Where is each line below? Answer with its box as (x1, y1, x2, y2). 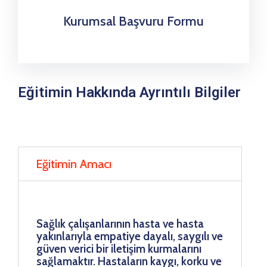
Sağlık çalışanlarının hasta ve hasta (36, 216, 204, 231)
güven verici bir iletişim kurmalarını (36, 241, 201, 256)
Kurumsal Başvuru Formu (63, 13, 204, 29)
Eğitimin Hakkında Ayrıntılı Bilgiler (18, 83, 241, 101)
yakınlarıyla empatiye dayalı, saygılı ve (36, 229, 223, 243)
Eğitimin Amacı (36, 156, 111, 171)
